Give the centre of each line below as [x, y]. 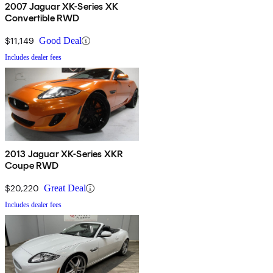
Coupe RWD [32, 166]
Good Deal [60, 41]
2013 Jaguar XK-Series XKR [64, 154]
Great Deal [65, 188]
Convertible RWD [42, 18]
